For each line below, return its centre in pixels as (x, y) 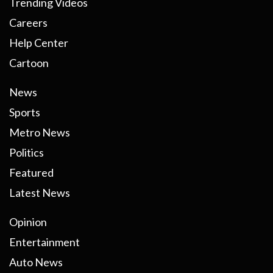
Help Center (39, 43)
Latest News (40, 193)
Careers (28, 23)
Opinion (28, 222)
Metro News (40, 133)
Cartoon (29, 63)
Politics (27, 153)
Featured (31, 173)
